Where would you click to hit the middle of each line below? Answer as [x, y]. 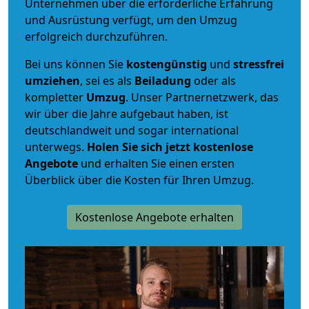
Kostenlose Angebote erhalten [154, 217]
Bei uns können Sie [76, 64]
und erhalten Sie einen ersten [156, 163]
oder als [213, 80]
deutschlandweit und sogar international [132, 130]
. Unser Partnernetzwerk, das [202, 97]
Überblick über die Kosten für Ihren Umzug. [139, 180]
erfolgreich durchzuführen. [96, 36]
